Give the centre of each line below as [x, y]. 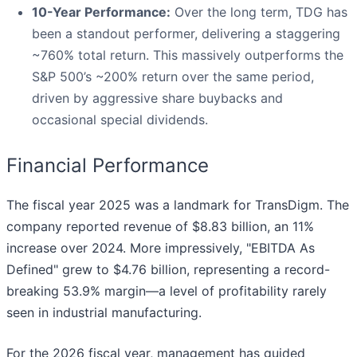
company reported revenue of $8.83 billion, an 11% [160, 227]
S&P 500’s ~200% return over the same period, [173, 77]
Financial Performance [108, 166]
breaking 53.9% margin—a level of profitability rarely [167, 291]
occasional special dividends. [120, 120]
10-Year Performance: [101, 12]
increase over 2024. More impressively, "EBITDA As [161, 248]
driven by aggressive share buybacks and [157, 98]
